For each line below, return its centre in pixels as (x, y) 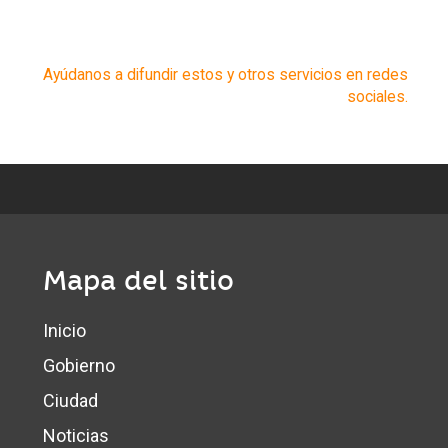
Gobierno (79, 366)
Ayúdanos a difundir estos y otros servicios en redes (225, 74)
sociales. (377, 96)
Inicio (65, 331)
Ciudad (71, 401)
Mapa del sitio (139, 281)
